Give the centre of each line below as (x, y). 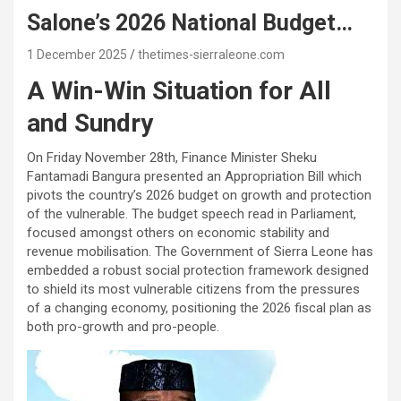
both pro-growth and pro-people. (123, 327)
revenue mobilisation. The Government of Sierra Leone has (200, 252)
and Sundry (90, 124)
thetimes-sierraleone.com (211, 55)
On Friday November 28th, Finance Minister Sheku (172, 158)
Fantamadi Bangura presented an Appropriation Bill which (194, 177)
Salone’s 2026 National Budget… (190, 23)
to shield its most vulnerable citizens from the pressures (193, 290)
